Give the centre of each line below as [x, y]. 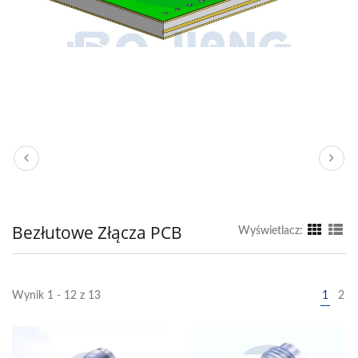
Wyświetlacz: [270, 231]
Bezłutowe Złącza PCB [97, 232]
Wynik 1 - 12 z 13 [56, 295]
